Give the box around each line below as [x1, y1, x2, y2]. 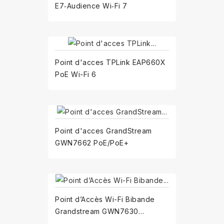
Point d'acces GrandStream [55, 126, 152, 135]
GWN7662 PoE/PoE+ [55, 138, 128, 147]
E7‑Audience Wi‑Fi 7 [55, 1, 127, 10]
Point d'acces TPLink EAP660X [55, 57, 165, 66]
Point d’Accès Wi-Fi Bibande [55, 195, 155, 204]
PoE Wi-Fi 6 [55, 69, 96, 78]
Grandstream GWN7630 [55, 207, 138, 216]
